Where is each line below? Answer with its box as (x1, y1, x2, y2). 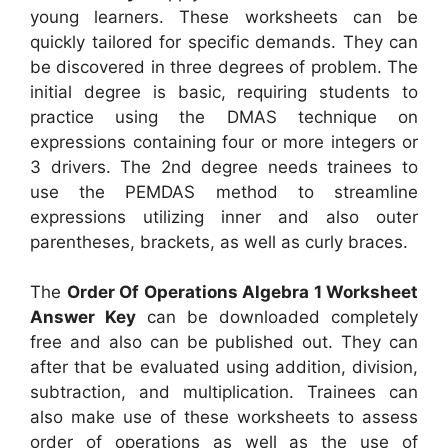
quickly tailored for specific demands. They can (30, 31, 418, 52)
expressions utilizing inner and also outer (30, 206, 418, 227)
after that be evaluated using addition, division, (30, 357, 418, 378)
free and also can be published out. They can (30, 332, 418, 353)
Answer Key (30, 307, 136, 328)
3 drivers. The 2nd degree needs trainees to (30, 156, 418, 177)
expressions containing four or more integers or (30, 131, 418, 152)
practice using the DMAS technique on (30, 106, 418, 127)
